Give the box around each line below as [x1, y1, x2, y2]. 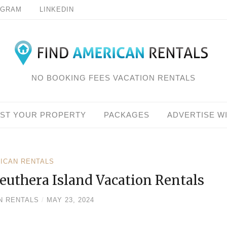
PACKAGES [104, 111, 149, 119]
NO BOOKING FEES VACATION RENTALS [31, 74, 196, 82]
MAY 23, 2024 [46, 196, 94, 204]
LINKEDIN [40, 6, 74, 13]
